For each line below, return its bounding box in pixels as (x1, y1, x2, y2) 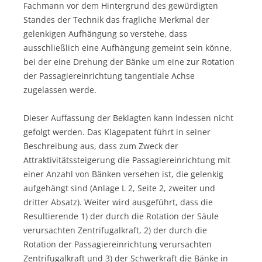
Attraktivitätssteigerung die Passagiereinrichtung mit (23, 154, 230, 166)
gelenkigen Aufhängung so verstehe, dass (23, 27, 187, 39)
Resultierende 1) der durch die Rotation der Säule (23, 210, 219, 222)
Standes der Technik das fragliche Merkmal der (23, 13, 209, 25)
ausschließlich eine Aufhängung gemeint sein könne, (23, 42, 232, 53)
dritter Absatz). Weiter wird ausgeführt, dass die (23, 196, 213, 208)
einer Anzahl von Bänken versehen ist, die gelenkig (23, 168, 223, 180)
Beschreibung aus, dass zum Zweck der (23, 140, 178, 151)
